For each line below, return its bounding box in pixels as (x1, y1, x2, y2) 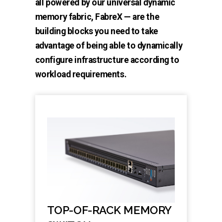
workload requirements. (35, 69, 127, 80)
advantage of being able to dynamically (35, 41, 183, 51)
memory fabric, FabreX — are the (35, 12, 160, 22)
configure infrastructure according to (35, 55, 179, 65)
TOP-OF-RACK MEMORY (47, 204, 171, 217)
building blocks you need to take (35, 26, 158, 37)
